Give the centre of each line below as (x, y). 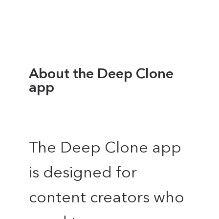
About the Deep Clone (101, 73)
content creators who (107, 197)
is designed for (83, 172)
